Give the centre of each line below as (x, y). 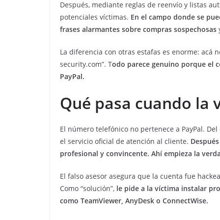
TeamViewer (101, 201)
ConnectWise (184, 201)
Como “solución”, (88, 189)
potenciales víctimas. (95, 17)
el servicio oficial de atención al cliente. (125, 141)
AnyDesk (140, 201)
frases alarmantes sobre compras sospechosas (138, 29)
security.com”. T (86, 64)
